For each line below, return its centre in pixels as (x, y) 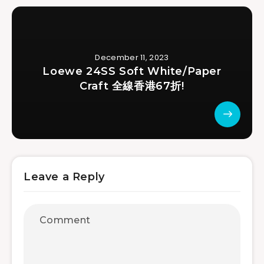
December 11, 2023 (132, 57)
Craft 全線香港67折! (132, 86)
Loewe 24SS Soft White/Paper (132, 71)
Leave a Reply (64, 176)
